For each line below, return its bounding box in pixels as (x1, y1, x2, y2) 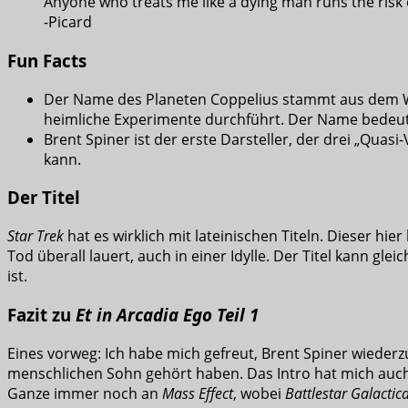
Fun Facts (7, 48, 87, 72)
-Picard (44, 12, 92, 33)
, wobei (233, 382, 285, 403)
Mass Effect (162, 382, 233, 403)
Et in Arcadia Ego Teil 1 (71, 302, 259, 326)
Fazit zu (7, 302, 71, 326)
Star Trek (7, 226, 64, 247)
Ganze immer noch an (7, 382, 162, 403)
